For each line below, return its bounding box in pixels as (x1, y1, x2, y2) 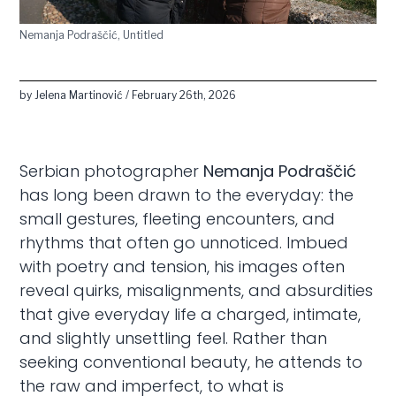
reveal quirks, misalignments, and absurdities (19, 278, 374, 301)
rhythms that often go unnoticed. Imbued (19, 231, 349, 254)
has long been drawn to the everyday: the (19, 183, 354, 206)
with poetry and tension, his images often (19, 255, 346, 278)
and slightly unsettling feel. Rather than (19, 326, 328, 349)
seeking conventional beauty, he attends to (19, 350, 363, 373)
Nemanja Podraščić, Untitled (19, 27, 164, 42)
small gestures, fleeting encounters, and (19, 207, 336, 230)
